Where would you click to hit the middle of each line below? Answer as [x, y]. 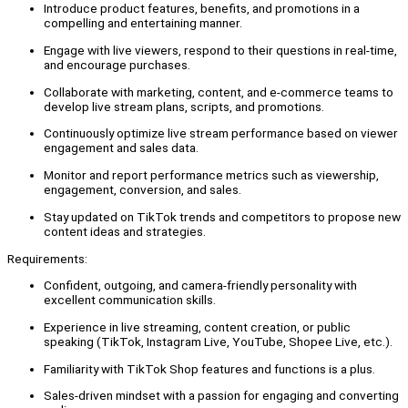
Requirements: [47, 258]
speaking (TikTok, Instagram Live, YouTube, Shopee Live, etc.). [218, 341]
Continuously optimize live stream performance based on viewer [221, 133]
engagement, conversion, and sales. [143, 190]
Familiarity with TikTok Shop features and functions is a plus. [209, 368]
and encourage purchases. [117, 65]
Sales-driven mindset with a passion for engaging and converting [221, 396]
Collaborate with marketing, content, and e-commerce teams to [219, 92]
